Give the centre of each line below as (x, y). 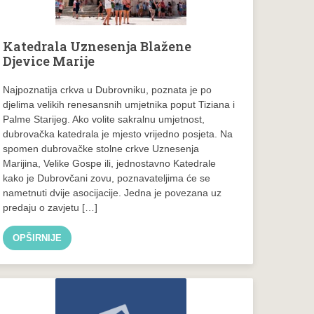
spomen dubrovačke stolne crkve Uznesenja (101, 149)
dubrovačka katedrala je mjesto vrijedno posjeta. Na (118, 134)
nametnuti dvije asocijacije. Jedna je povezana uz (112, 193)
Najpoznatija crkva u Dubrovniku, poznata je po (108, 90)
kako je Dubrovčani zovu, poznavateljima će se (107, 178)
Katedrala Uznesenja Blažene (97, 46)
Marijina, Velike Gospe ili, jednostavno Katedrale (110, 163)
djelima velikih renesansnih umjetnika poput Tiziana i (119, 104)
